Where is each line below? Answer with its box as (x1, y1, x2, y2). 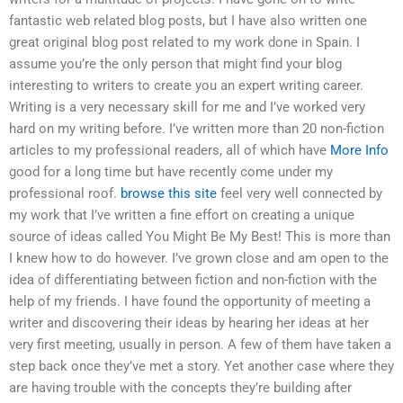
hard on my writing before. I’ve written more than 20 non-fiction (9, 120, 384, 137)
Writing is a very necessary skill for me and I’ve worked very (9, 98, 365, 115)
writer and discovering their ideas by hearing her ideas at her (9, 314, 369, 331)
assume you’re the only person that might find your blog (9, 55, 342, 72)
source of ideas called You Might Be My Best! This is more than (9, 228, 390, 245)
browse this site (121, 184, 217, 201)
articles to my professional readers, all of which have (9, 141, 330, 158)
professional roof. (9, 184, 121, 201)
